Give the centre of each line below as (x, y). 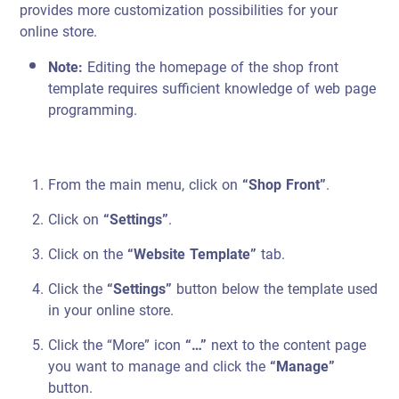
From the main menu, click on (146, 185)
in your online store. (111, 310)
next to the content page (287, 345)
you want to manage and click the (157, 366)
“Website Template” (192, 254)
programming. (93, 110)
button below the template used (275, 289)
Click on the (88, 254)
